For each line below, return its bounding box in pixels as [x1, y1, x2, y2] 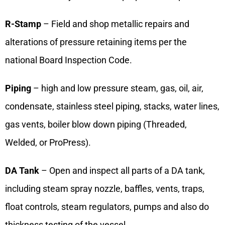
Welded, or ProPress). [5, 137, 91, 148]
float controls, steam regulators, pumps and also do [5, 201, 209, 212]
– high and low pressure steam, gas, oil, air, [31, 83, 203, 94]
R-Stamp [5, 19, 41, 30]
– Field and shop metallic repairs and [41, 19, 189, 30]
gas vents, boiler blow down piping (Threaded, [5, 119, 187, 130]
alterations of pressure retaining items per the [5, 37, 187, 48]
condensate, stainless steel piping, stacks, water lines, [5, 101, 219, 112]
